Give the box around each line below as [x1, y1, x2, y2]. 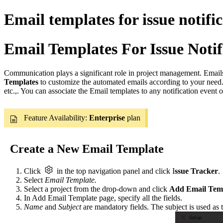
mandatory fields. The [95, 203, 165, 212]
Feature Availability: [24, 113, 89, 122]
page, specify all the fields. [99, 194, 182, 203]
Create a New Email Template [10, 142, 164, 156]
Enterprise [89, 113, 127, 122]
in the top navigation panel [53, 167, 142, 176]
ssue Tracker [175, 167, 218, 176]
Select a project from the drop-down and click [24, 185, 169, 194]
